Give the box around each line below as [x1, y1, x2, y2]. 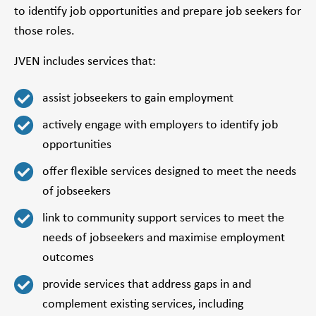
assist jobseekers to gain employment [42, 92, 233, 106]
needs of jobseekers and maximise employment [42, 231, 285, 245]
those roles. [14, 25, 75, 39]
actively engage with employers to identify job [42, 119, 278, 133]
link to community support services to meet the [42, 212, 284, 226]
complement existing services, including [42, 298, 243, 312]
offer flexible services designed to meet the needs [42, 165, 296, 179]
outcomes [42, 251, 94, 265]
